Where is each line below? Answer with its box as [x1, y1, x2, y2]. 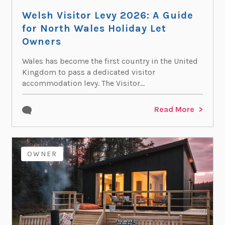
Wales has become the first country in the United [22, 56, 198, 66]
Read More [154, 104, 195, 115]
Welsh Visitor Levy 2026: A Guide [22, 10, 193, 22]
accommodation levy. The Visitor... [22, 78, 145, 88]
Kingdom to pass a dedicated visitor [22, 67, 155, 77]
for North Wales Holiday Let [22, 23, 166, 35]
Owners [22, 36, 61, 48]
